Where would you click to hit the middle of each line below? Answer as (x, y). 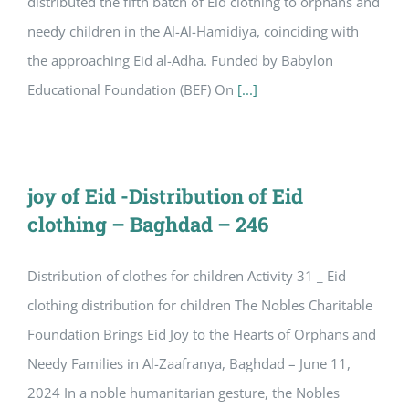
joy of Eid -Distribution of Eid (165, 196)
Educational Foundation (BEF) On (132, 90)
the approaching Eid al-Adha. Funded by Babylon (180, 61)
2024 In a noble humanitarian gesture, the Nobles (184, 393)
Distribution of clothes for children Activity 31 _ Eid (187, 276)
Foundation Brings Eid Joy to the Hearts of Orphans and (202, 335)
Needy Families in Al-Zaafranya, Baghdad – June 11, (189, 364)
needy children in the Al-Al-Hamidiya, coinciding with (193, 31)
